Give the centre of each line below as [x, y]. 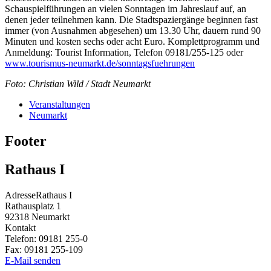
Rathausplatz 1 [33, 206]
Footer [26, 141]
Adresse [20, 195]
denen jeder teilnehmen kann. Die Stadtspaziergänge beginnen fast [131, 20]
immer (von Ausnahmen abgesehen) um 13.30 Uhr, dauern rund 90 [133, 31]
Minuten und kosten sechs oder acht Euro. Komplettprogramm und [132, 42]
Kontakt [20, 228]
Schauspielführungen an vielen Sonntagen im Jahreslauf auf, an [126, 9]
